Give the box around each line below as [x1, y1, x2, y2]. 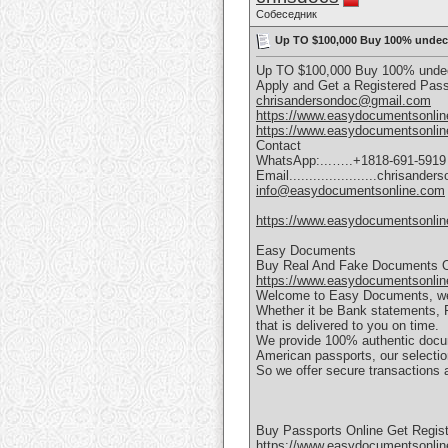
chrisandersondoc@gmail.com [256, 93, 431, 109]
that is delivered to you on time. [256, 318, 439, 334]
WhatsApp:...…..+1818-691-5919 [256, 153, 446, 169]
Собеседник [256, 8, 317, 20]
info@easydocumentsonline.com [256, 183, 445, 199]
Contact [256, 138, 301, 154]
